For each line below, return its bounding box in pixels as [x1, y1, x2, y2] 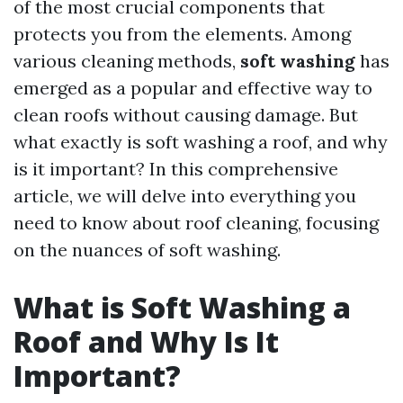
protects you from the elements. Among [13, 22, 351, 45]
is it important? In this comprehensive [13, 157, 338, 180]
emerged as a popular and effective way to [13, 76, 372, 99]
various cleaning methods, [13, 49, 240, 72]
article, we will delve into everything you [13, 184, 356, 207]
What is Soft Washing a [13, 288, 351, 327]
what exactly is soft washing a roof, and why [13, 130, 388, 153]
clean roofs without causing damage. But [13, 103, 358, 126]
